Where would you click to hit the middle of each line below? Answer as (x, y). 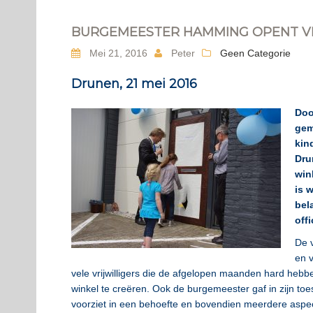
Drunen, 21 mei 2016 (134, 84)
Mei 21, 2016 (117, 53)
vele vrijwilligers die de (122, 273)
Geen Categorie (255, 53)
